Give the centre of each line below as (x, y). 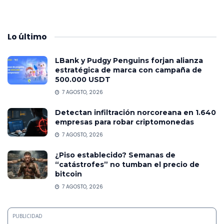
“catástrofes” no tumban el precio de (127, 164)
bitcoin (68, 174)
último (33, 36)
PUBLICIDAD (27, 216)
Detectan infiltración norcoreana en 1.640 (135, 112)
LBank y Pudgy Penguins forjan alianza (129, 60)
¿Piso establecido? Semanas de (115, 155)
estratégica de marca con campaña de (128, 70)
